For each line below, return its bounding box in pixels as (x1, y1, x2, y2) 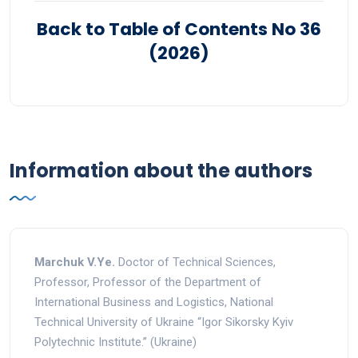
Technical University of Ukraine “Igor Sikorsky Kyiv (34, 314, 293, 329)
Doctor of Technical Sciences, (115, 254, 276, 269)
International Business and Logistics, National (34, 294, 273, 309)
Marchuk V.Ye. (34, 254, 115, 269)
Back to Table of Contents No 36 (37, 16, 321, 42)
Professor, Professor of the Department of (34, 274, 261, 289)
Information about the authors (10, 157, 312, 184)
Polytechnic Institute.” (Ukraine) (34, 334, 197, 349)
